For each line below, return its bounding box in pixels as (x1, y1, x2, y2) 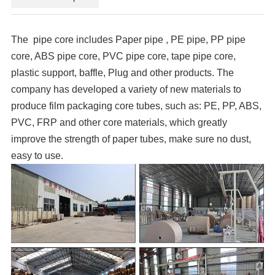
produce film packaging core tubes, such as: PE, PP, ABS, (11, 100, 262, 111)
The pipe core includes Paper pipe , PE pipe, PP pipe (11, 34, 246, 45)
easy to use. (11, 150, 64, 161)
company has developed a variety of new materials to (11, 83, 242, 95)
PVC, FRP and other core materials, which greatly (11, 117, 228, 128)
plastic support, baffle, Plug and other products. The (11, 67, 234, 78)
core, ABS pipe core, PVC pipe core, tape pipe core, (11, 50, 236, 61)
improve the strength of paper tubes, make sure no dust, (11, 133, 252, 144)
